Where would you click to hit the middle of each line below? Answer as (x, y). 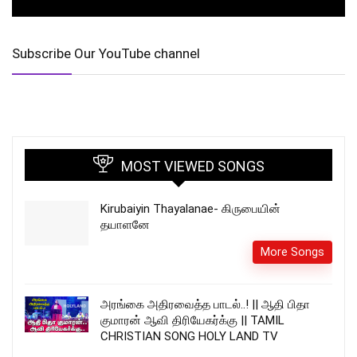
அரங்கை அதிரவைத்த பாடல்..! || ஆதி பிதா (205, 305)
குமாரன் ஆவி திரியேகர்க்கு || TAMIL (192, 321)
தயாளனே (125, 225)
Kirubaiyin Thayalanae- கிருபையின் (190, 209)
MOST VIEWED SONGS (192, 167)
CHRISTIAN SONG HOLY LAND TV (189, 337)
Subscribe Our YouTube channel (106, 54)
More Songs (292, 252)
